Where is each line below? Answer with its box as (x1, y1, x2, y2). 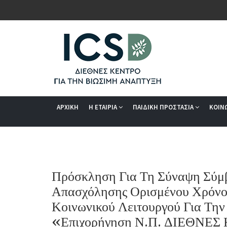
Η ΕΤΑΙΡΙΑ (89, 103, 119, 111)
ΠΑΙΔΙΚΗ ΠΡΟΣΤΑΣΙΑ (133, 103, 195, 111)
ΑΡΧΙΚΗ (57, 103, 79, 111)
